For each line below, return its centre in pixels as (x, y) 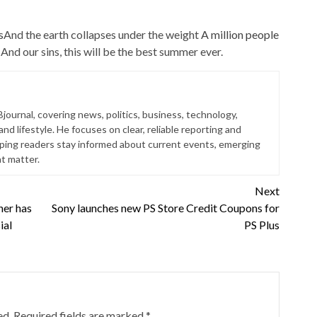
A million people (240, 35)
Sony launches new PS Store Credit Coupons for (165, 208)
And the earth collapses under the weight (102, 35)
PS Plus (261, 225)
